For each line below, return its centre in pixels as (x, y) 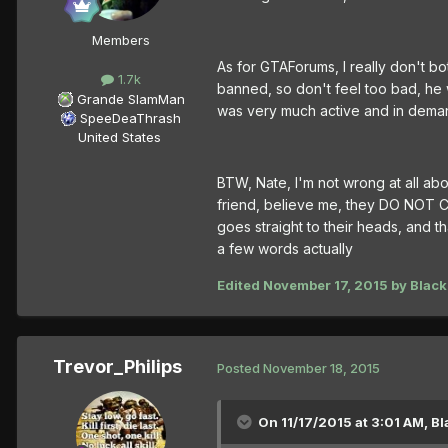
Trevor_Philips (117, 367)
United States (119, 136)
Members (121, 40)
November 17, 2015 (325, 285)
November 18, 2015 (321, 367)
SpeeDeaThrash (130, 117)
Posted (240, 367)
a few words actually (285, 249)
